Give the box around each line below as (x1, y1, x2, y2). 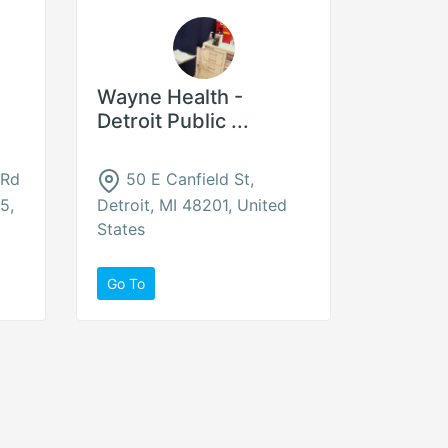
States (97, 218, 145, 239)
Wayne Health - (97, 85, 243, 109)
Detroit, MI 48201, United (97, 194, 287, 215)
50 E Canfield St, (121, 169, 254, 189)
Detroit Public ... (97, 109, 249, 133)
